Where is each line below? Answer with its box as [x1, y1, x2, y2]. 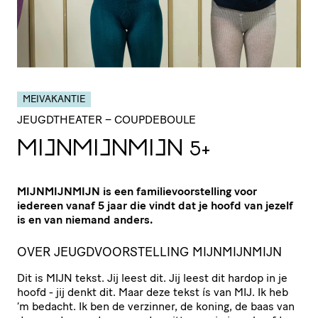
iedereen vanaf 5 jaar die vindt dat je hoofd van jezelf [17, 198, 293, 212]
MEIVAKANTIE [23, 92, 85, 105]
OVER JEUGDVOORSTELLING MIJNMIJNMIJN [17, 243, 282, 260]
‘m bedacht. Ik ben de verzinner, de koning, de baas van [17, 299, 295, 313]
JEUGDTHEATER [17, 112, 102, 126]
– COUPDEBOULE [105, 112, 196, 126]
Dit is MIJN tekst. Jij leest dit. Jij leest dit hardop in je [17, 270, 287, 285]
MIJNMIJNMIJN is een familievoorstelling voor [17, 184, 257, 198]
